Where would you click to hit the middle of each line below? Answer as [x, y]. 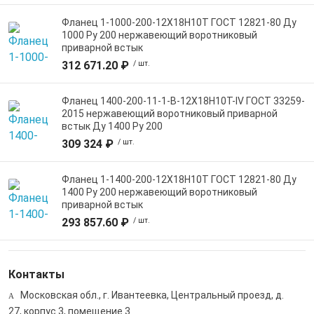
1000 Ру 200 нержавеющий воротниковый [159, 35]
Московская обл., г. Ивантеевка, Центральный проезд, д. [151, 295]
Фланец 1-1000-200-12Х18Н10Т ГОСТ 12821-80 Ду [179, 22]
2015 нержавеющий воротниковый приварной [170, 114]
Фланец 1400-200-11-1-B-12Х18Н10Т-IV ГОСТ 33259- [183, 101]
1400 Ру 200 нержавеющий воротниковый [159, 192]
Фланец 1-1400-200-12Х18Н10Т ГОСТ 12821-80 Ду [179, 179]
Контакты [36, 274]
